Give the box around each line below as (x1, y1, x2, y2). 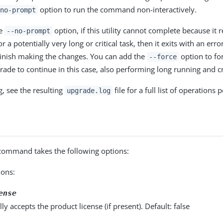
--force (149, 52, 177, 61)
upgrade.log (67, 86, 111, 95)
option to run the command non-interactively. (37, 4, 197, 14)
